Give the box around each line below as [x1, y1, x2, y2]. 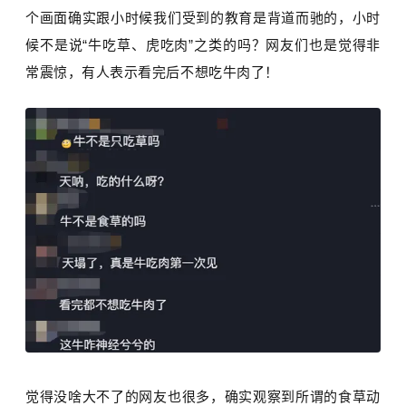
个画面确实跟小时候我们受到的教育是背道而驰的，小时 [25, 9, 381, 25]
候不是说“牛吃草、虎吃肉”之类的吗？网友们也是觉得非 [25, 36, 381, 53]
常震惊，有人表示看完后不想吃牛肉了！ [25, 63, 279, 80]
